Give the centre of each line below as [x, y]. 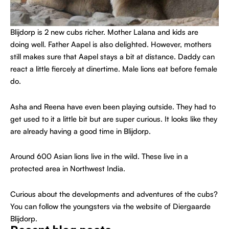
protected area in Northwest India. [68, 169]
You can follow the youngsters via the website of [91, 206]
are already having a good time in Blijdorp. [81, 131]
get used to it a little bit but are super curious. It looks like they [114, 119]
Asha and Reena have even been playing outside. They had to [113, 106]
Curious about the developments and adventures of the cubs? [114, 194]
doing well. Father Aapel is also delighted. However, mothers [111, 44]
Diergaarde [192, 206]
